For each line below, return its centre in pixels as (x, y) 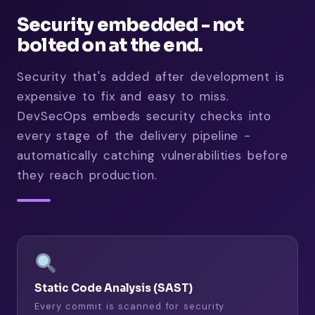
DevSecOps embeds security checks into (144, 116)
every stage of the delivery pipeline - (134, 135)
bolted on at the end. (110, 45)
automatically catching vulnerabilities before (153, 155)
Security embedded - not (130, 25)
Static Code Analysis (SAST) (114, 288)
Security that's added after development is (151, 76)
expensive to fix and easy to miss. (123, 96)
